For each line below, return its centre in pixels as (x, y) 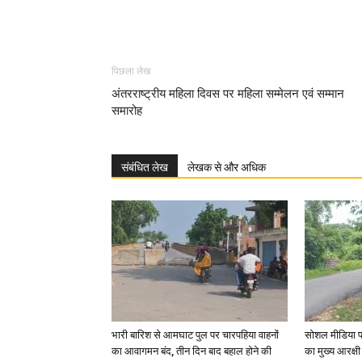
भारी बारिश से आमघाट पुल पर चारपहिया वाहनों (195, 335)
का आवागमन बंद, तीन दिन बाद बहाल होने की (192, 351)
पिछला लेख (131, 71)
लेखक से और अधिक (227, 167)
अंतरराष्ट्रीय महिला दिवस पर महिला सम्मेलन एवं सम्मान (228, 94)
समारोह (127, 111)
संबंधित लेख (145, 167)
